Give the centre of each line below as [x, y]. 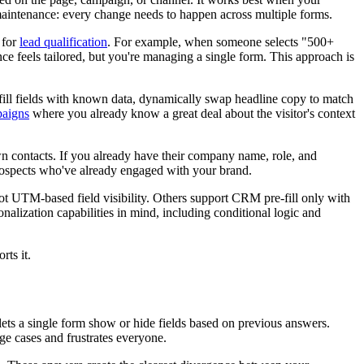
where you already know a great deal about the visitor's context [192, 113]
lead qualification [63, 41]
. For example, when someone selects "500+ [221, 41]
